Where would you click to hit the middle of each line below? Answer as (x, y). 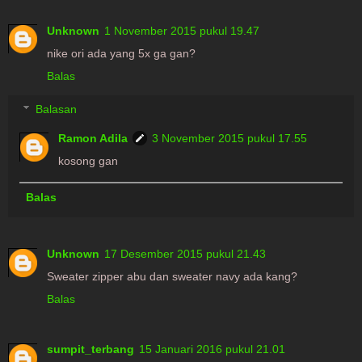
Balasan (57, 109)
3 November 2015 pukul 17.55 (230, 139)
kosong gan (88, 161)
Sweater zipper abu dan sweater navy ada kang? (172, 277)
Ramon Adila (93, 139)
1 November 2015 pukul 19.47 (182, 30)
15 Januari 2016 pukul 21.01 (212, 349)
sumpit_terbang (90, 349)
